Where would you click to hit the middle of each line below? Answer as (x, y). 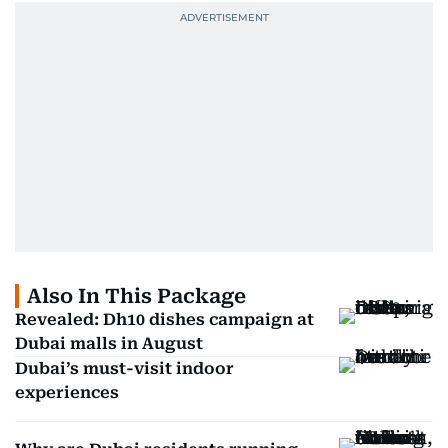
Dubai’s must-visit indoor (124, 368)
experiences (67, 392)
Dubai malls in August (109, 343)
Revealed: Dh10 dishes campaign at (164, 319)
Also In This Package (136, 296)
